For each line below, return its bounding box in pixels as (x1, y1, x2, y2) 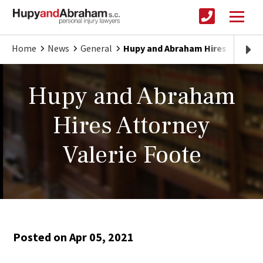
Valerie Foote (62, 139, 201, 171)
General (80, 42, 112, 55)
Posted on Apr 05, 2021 (13, 230, 134, 245)
